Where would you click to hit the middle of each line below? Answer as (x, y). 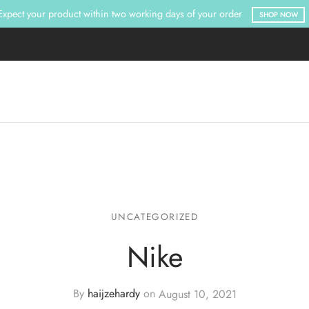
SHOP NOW (278, 14)
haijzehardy (113, 294)
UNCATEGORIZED (154, 216)
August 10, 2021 (197, 294)
